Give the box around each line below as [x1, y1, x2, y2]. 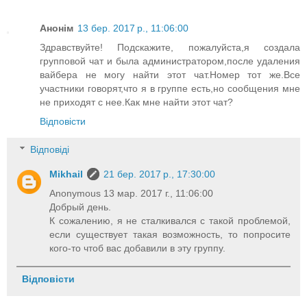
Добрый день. [49, 201, 112, 213]
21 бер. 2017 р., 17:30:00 [103, 169, 216, 180]
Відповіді [30, 144, 70, 156]
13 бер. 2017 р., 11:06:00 [77, 22, 188, 34]
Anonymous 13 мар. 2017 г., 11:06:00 [49, 188, 214, 199]
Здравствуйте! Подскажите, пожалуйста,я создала [40, 41, 300, 53]
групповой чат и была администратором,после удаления [40, 55, 300, 66]
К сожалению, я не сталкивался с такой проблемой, [49, 215, 291, 227]
